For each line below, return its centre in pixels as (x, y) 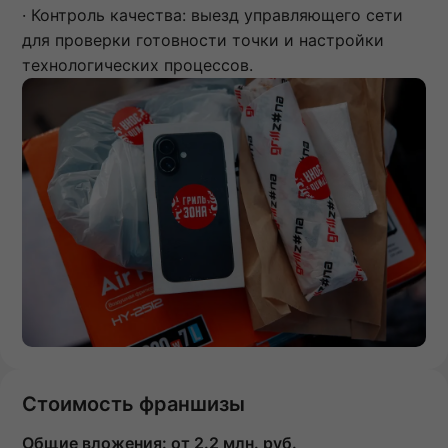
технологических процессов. (137, 64)
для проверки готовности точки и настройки (203, 39)
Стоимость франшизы (133, 403)
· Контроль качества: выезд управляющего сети (212, 14)
